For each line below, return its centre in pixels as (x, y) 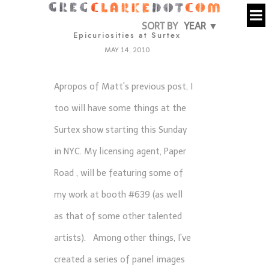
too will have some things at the (120, 108)
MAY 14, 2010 (127, 50)
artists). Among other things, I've (122, 237)
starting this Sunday (145, 129)
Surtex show (79, 129)
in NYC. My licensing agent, (109, 151)
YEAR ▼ (201, 26)
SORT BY (160, 26)
